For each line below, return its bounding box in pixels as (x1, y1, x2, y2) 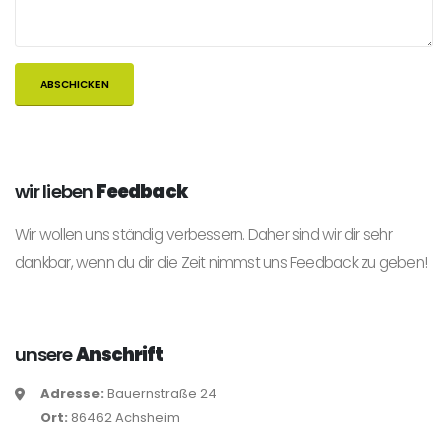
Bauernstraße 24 (104, 383, 217, 403)
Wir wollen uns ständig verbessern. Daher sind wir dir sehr (15, 223, 392, 245)
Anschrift (75, 341, 164, 367)
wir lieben (15, 178, 96, 204)
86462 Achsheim (68, 407, 180, 427)
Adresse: (40, 383, 104, 403)
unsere (15, 341, 76, 367)
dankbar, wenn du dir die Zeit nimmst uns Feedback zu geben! (15, 251, 427, 273)
